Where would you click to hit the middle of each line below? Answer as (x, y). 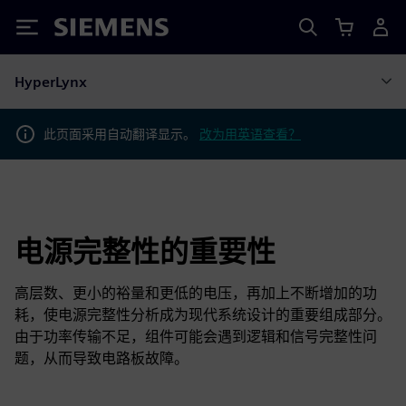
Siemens (84, 30)
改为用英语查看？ (250, 134)
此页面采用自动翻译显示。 (121, 134)
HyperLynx (51, 82)
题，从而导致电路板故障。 (101, 358)
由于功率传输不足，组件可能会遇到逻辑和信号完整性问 (196, 337)
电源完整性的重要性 (145, 251)
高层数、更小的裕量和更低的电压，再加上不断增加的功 (196, 293)
